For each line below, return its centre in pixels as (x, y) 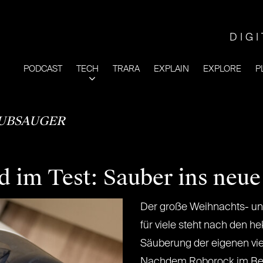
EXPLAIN (171, 69)
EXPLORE (222, 69)
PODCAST (43, 69)
